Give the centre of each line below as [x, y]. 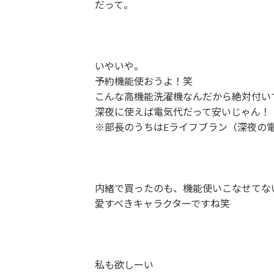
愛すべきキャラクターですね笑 [162, 203]
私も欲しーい [124, 265]
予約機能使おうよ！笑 [143, 81]
